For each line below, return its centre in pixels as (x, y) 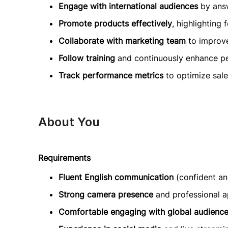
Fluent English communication (116, 177)
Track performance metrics (111, 75)
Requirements (64, 158)
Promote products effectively (115, 23)
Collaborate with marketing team (122, 41)
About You (69, 122)
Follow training (87, 58)
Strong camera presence (106, 194)
